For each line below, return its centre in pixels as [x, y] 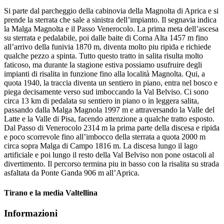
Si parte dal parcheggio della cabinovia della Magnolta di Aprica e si [111, 11]
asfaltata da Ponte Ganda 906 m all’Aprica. [72, 173]
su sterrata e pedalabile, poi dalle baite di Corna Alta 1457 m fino [106, 38]
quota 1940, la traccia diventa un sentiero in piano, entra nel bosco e [111, 83]
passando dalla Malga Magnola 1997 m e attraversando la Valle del [109, 110]
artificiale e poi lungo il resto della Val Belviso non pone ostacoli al [109, 155]
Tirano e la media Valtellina [51, 192]
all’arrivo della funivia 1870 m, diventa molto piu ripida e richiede [107, 47]
